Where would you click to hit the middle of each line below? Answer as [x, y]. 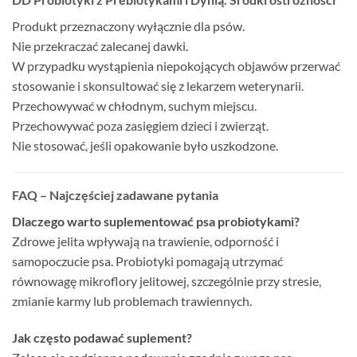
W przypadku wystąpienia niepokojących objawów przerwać [176, 66]
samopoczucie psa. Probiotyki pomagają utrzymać [147, 261]
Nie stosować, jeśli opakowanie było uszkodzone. [145, 146]
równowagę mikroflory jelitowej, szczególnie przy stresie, [167, 281]
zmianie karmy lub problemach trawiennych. [132, 301]
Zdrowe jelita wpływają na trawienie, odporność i [145, 241]
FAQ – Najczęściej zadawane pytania [115, 195]
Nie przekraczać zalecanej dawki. [100, 46]
